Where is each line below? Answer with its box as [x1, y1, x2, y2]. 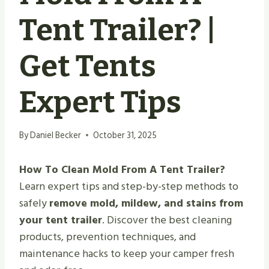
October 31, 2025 [93, 128, 157, 142]
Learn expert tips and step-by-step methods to [19, 177, 238, 195]
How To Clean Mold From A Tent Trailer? [19, 160, 225, 178]
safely [19, 194, 49, 212]
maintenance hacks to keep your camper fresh [19, 244, 234, 262]
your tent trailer [19, 211, 102, 229]
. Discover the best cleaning [102, 211, 232, 229]
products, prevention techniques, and [19, 228, 196, 246]
